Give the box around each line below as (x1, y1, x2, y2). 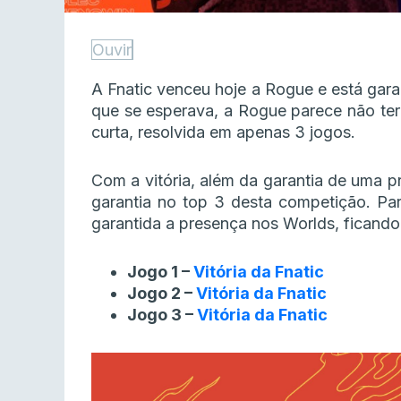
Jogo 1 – (127, 262, 193, 282)
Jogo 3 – (127, 305, 197, 325)
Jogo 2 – (127, 284, 196, 303)
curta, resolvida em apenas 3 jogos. (91, 123, 355, 142)
